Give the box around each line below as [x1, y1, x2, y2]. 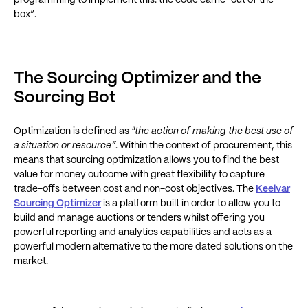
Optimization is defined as [14, 126, 131, 136]
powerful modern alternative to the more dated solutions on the [14, 242, 293, 252]
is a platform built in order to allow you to [101, 199, 280, 208]
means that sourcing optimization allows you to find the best [14, 155, 279, 165]
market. [14, 256, 48, 266]
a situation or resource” [14, 141, 115, 151]
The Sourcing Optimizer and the [14, 71, 261, 87]
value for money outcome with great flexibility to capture [14, 170, 265, 179]
